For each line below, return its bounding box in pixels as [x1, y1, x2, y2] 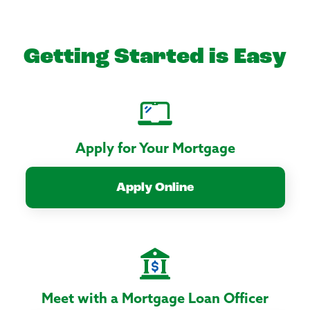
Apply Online [116, 181, 194, 195]
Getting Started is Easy [24, 46, 286, 69]
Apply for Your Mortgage [75, 142, 235, 156]
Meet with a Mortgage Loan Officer [42, 292, 268, 307]
